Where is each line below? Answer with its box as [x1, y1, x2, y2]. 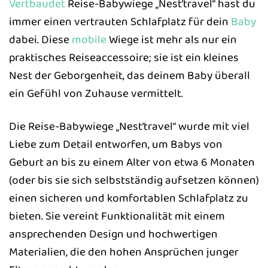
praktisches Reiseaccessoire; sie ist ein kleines [9, 48, 239, 67]
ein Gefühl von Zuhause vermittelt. [9, 84, 183, 103]
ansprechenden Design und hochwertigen [9, 224, 218, 243]
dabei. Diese [9, 31, 72, 49]
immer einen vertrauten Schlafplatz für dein [9, 13, 231, 31]
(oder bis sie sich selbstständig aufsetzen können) [9, 170, 259, 189]
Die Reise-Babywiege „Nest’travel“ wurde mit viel [9, 117, 249, 135]
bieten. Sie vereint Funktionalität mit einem [9, 206, 225, 225]
